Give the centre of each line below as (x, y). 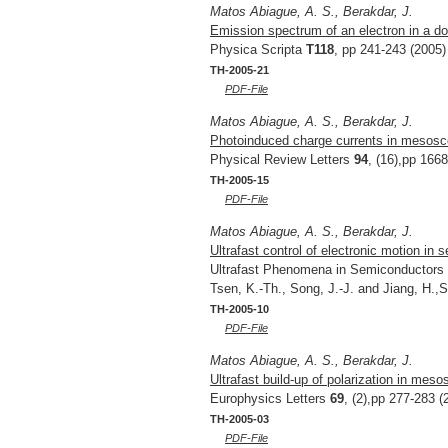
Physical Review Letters (282, 159)
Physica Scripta (258, 49)
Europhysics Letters (270, 398)
